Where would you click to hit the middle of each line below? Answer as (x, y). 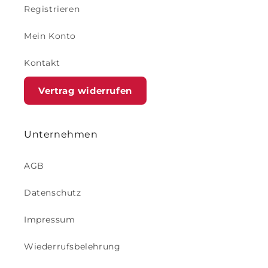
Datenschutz (53, 193)
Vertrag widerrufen (85, 91)
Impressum (50, 220)
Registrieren (52, 9)
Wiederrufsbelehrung (72, 247)
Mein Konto (50, 36)
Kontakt (42, 63)
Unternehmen (61, 135)
